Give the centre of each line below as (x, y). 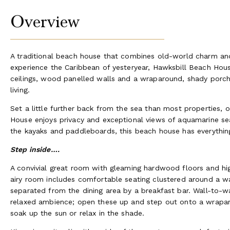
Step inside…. (35, 149)
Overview (45, 22)
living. (20, 90)
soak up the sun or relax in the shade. (78, 213)
